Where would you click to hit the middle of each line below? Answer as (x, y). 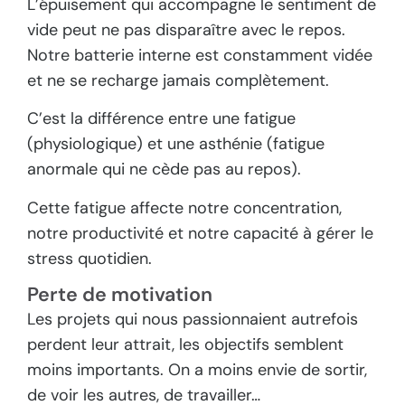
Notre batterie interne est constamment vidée (200, 56)
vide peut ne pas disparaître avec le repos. (186, 30)
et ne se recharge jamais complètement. (178, 81)
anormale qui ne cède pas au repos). (164, 170)
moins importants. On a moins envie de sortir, (197, 370)
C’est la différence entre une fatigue (161, 119)
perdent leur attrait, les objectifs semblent (185, 345)
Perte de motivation (120, 295)
